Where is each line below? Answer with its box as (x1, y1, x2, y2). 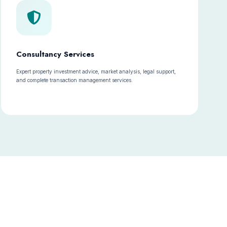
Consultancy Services (16, 49, 95, 60)
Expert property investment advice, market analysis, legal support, (16, 68, 176, 74)
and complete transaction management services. (16, 77, 133, 83)
